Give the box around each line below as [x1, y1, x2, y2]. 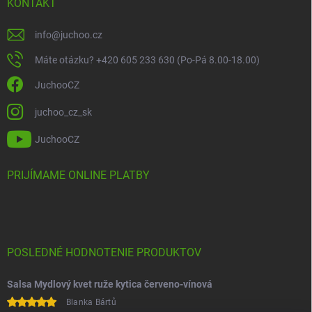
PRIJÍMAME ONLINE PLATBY [7, 168, 150, 182]
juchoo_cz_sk [35, 106, 92, 118]
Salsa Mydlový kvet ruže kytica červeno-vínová [7, 278, 212, 290]
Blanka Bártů [66, 297, 116, 307]
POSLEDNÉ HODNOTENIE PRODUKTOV [7, 245, 201, 259]
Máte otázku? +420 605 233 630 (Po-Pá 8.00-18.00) [35, 54, 260, 65]
